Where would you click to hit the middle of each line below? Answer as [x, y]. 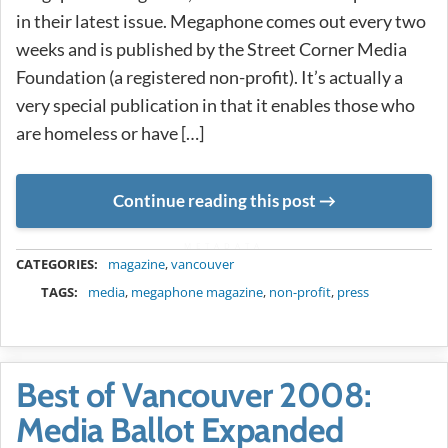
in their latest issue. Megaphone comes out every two [221, 21]
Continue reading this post [214, 201]
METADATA [224, 245]
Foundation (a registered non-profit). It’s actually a [209, 77]
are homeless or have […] [110, 133]
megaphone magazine [197, 291]
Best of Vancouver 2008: [194, 394]
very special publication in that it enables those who [215, 105]
